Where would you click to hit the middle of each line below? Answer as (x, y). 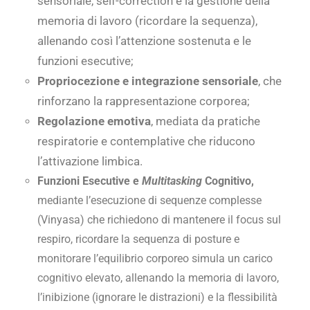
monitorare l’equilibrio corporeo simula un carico (155, 259)
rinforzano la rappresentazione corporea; (144, 101)
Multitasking (172, 181)
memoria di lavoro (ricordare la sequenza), (147, 21)
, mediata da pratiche (206, 121)
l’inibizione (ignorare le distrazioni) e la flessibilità (157, 298)
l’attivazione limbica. (90, 162)
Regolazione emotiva (94, 121)
